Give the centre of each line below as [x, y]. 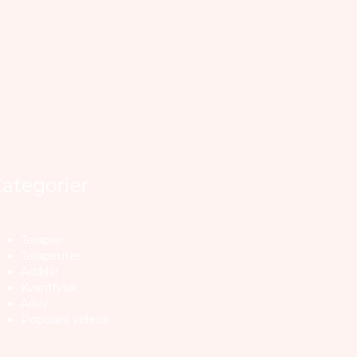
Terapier [42, 239]
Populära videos [65, 319]
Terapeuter [51, 255]
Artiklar [40, 271]
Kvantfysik [49, 287]
